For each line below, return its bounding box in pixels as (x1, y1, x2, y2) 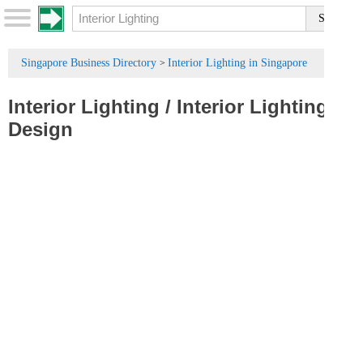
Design (8, 118, 73, 140)
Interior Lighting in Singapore (168, 57, 307, 69)
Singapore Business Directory (21, 57, 156, 69)
